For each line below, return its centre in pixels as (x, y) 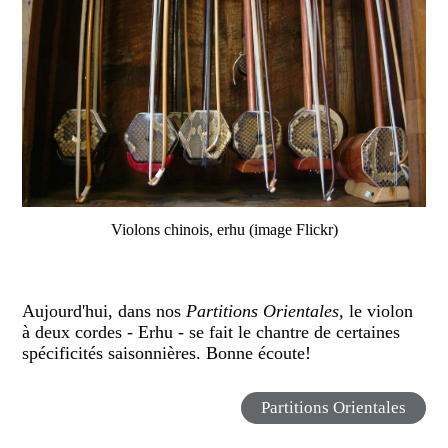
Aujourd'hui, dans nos (104, 311)
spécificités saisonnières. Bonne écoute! (167, 353)
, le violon (376, 311)
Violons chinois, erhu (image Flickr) (224, 230)
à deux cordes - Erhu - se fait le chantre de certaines (211, 332)
